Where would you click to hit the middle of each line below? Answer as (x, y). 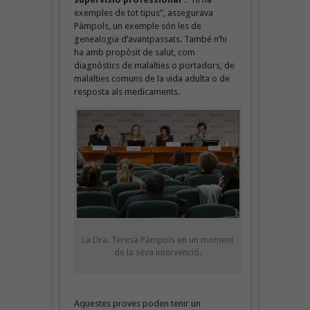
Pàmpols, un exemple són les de (137, 26)
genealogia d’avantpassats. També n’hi (150, 39)
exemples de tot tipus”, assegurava (143, 12)
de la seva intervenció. (158, 253)
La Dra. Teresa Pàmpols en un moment (158, 240)
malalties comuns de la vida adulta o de (152, 78)
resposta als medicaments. (127, 91)
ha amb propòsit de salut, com (134, 52)
